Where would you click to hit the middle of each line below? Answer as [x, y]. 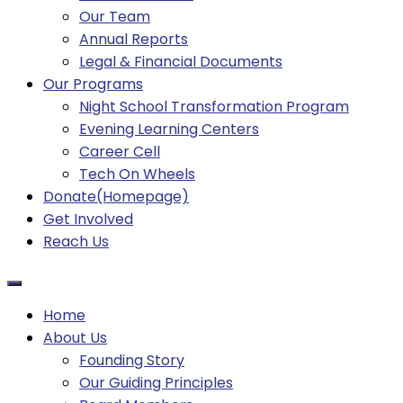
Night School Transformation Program [214, 107]
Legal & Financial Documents [181, 62]
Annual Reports [134, 40]
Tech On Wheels [137, 175]
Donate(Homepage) [116, 197]
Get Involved [88, 219]
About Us [75, 338]
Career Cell [120, 152]
